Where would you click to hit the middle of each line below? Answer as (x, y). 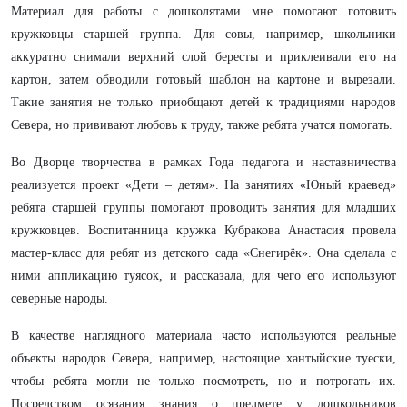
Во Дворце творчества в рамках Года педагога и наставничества (203, 162)
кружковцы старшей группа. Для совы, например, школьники (203, 34)
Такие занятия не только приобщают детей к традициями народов (203, 102)
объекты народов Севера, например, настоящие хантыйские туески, (203, 358)
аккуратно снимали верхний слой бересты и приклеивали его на (203, 57)
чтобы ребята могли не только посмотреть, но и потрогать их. (203, 381)
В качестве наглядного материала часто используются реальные (203, 336)
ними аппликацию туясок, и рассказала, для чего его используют (203, 276)
